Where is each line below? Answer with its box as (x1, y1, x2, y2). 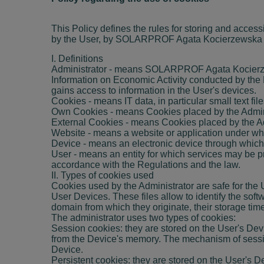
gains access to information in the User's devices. (51, 85, 256, 95)
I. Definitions (51, 53, 103, 64)
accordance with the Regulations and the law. (51, 159, 240, 170)
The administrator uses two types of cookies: (51, 212, 236, 223)
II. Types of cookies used (51, 170, 154, 180)
